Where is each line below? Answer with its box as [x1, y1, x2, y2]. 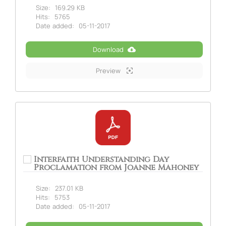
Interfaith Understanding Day [34, 153, 169, 165]
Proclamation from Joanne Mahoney [34, 161, 199, 173]
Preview [96, 66, 123, 75]
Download [93, 44, 124, 54]
